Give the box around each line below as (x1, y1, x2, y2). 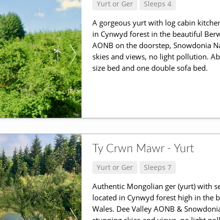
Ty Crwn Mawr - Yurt (92, 143, 194, 155)
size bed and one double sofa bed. (92, 63, 208, 73)
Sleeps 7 (144, 162, 172, 172)
